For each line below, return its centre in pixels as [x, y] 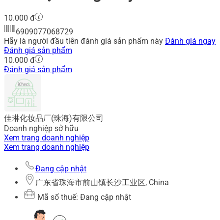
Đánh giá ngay [190, 41]
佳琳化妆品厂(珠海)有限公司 [54, 118]
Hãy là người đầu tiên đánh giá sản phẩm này [84, 41]
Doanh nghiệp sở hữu [41, 129]
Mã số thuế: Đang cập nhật [83, 197]
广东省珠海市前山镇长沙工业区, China [102, 183]
